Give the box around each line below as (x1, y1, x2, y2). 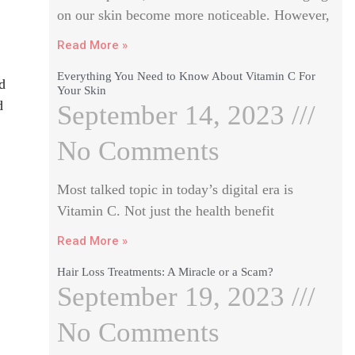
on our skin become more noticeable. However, (56, 7, 330, 23)
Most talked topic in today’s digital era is (56, 181, 293, 197)
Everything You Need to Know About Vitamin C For (56, 70, 315, 82)
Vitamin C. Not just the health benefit (56, 203, 274, 219)
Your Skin (56, 84, 106, 97)
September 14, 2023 (56, 100, 292, 131)
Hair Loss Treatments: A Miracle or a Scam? (56, 265, 273, 278)
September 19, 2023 (56, 281, 292, 312)
